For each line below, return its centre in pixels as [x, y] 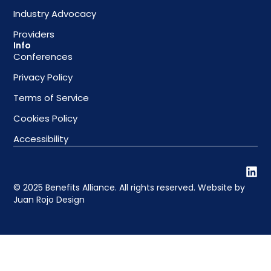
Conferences [43, 56]
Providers [34, 34]
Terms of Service [51, 97]
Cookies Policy [46, 118]
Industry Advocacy [55, 13]
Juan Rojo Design [49, 199]
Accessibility [41, 139]
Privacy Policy [43, 77]
